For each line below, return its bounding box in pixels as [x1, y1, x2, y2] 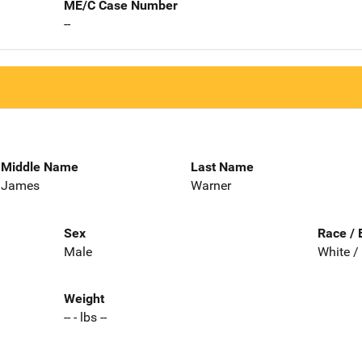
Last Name [191, 158, 254, 175]
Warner [191, 177, 231, 193]
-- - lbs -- [63, 309, 107, 326]
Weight [63, 291, 104, 307]
